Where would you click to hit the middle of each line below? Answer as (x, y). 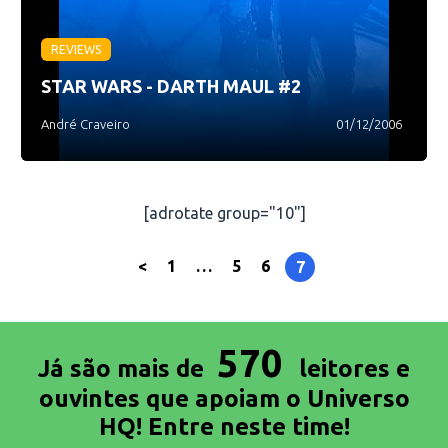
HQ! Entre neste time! (224, 426)
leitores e (354, 368)
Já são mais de (124, 368)
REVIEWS (76, 49)
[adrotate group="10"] (224, 213)
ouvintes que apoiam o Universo (224, 398)
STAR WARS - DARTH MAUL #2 (171, 86)
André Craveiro (86, 124)
